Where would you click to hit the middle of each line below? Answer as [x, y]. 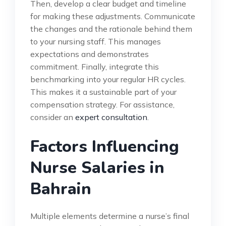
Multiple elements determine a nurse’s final [110, 216]
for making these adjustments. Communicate [113, 16]
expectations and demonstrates [90, 54]
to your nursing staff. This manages [96, 41]
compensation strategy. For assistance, [102, 104]
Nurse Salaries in [97, 167]
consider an [53, 117]
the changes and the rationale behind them [111, 29]
